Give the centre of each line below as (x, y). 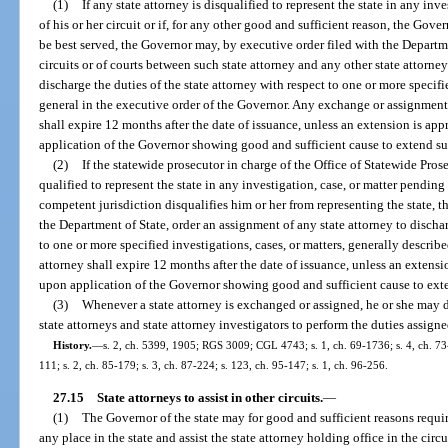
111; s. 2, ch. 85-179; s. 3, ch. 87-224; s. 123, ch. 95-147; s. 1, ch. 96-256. (214, 365)
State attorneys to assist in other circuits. (209, 398)
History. (72, 345)
